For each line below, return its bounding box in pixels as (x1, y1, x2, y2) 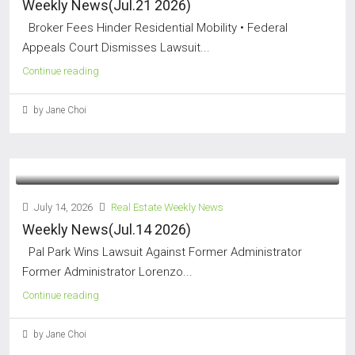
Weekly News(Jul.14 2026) (22, 221, 191, 239)
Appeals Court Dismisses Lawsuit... (22, 40, 210, 55)
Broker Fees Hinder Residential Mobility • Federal (22, 21, 288, 36)
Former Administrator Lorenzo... (22, 265, 193, 280)
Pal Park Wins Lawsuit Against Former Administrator (22, 245, 302, 260)
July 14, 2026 (32, 201, 93, 214)
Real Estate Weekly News (111, 201, 223, 214)
